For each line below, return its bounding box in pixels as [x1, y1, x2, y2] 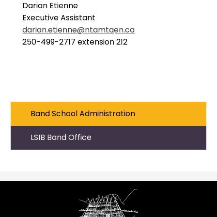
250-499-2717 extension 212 [11, 36, 128, 47]
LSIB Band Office [30, 132, 92, 143]
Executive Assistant [11, 12, 96, 23]
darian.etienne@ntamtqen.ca [22, 24, 135, 35]
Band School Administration [30, 108, 135, 119]
